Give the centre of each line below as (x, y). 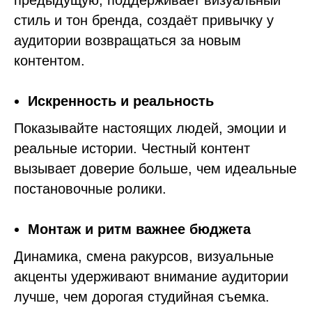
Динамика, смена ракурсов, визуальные (144, 256)
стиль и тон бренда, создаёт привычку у (144, 20)
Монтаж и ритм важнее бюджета (139, 229)
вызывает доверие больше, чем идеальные (155, 169)
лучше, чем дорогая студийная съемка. (142, 297)
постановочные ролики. (90, 189)
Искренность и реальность (121, 101)
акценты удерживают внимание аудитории (151, 276)
